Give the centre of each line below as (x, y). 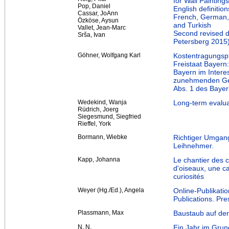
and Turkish (192, 25)
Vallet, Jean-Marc (102, 27)
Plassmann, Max (101, 212)
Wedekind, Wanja (102, 102)
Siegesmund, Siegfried (109, 116)
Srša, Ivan (91, 35)
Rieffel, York (94, 123)
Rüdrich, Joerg (98, 109)
